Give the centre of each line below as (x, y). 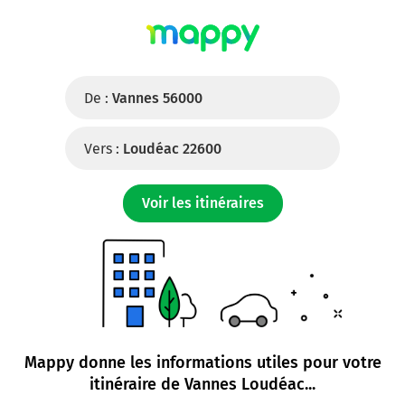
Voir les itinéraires (202, 203)
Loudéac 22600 (172, 149)
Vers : (102, 149)
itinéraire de (137, 384)
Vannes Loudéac (245, 384)
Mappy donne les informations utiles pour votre (202, 363)
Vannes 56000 (157, 98)
